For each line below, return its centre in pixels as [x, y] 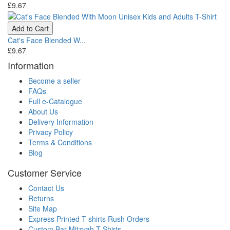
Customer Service [45, 172]
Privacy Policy [51, 132]
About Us [43, 111]
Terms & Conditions [60, 142]
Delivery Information [61, 121]
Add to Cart [30, 28]
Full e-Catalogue [55, 101]
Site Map [43, 208]
